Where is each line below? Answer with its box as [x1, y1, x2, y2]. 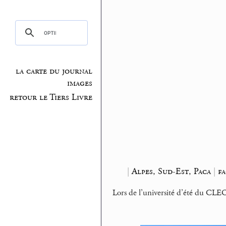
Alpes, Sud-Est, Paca [131, 165, 211, 177]
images [67, 78, 93, 89]
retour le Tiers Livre [10, 91, 93, 103]
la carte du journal [16, 66, 93, 77]
